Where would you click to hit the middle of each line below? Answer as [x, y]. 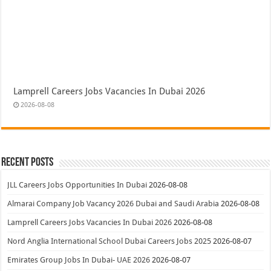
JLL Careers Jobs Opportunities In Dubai [77, 184]
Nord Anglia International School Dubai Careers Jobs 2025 [109, 241]
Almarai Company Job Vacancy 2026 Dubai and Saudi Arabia [113, 203]
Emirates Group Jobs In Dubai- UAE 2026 [79, 260]
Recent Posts [28, 162]
